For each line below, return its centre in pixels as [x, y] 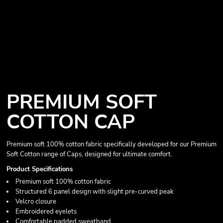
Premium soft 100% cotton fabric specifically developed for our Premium [111, 144]
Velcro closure [36, 202]
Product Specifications [40, 169]
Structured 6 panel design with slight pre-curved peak [95, 192]
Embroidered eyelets [46, 212]
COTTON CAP [71, 122]
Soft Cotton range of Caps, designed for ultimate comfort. [89, 154]
